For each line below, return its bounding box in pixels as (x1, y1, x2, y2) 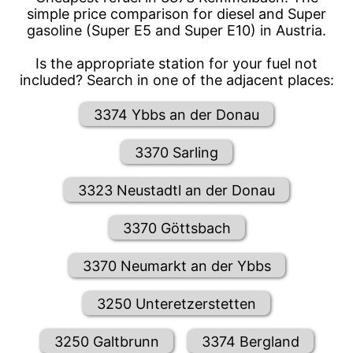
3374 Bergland (201, 333, 299, 350)
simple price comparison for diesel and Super (27, 6, 326, 23)
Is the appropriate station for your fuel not (35, 55, 318, 72)
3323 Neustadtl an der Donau (78, 181, 275, 199)
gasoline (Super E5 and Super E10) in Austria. (27, 22, 326, 39)
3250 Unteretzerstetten (97, 295, 256, 312)
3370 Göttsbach (122, 219, 231, 236)
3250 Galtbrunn (54, 333, 159, 350)
